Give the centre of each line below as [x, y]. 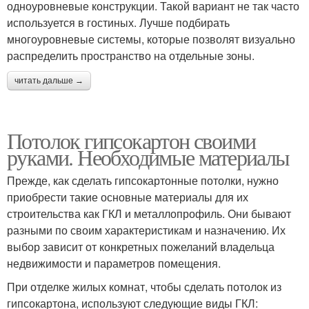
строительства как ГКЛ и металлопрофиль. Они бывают [149, 213]
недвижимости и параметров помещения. [114, 263]
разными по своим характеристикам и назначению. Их [146, 230]
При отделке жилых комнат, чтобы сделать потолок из [144, 286]
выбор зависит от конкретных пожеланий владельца [141, 246]
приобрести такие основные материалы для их [128, 197]
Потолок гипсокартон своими [131, 140]
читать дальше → [49, 80]
